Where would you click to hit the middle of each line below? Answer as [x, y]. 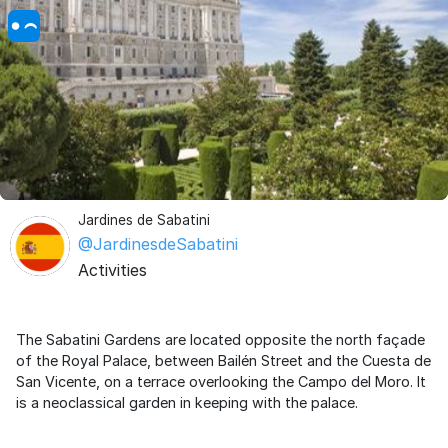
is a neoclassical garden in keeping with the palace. [187, 402]
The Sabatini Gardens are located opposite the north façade [220, 339]
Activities [112, 270]
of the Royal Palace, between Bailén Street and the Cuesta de [223, 360]
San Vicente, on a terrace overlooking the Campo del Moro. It [221, 381]
